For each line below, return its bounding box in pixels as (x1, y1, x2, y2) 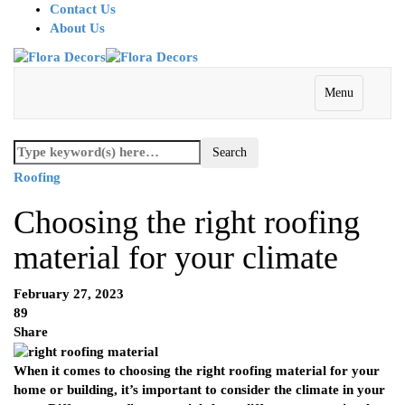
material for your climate (14, 240, 338, 277)
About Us (50, 21, 105, 35)
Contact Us (50, 2, 116, 16)
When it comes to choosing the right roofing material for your (14, 363, 380, 379)
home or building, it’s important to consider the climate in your (14, 382, 385, 398)
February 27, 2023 (14, 287, 124, 302)
